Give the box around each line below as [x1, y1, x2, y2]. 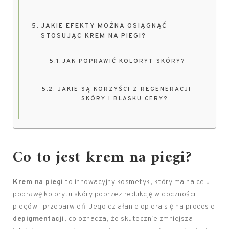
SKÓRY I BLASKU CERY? [81, 95, 168, 102]
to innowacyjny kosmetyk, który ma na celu [63, 178, 210, 187]
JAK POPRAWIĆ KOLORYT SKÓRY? [62, 58, 186, 65]
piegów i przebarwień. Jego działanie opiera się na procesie [13, 202, 215, 211]
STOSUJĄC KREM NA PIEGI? [40, 32, 146, 40]
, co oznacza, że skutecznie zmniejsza [64, 215, 193, 223]
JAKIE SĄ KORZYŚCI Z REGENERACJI [58, 86, 192, 93]
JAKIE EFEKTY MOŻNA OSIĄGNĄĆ [40, 22, 167, 30]
